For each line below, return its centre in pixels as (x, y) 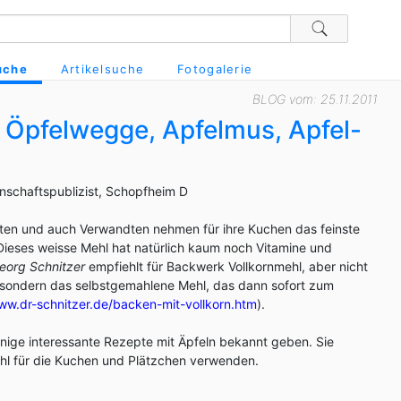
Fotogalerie (215, 69)
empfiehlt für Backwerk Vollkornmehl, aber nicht (226, 266)
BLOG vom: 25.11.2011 (315, 99)
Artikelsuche (102, 69)
